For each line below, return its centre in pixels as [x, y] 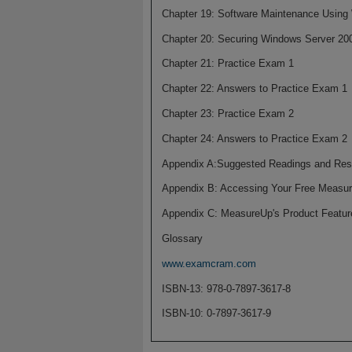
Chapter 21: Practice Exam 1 [227, 64]
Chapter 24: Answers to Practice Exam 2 [254, 138]
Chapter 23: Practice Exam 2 [227, 114]
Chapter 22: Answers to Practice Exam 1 [254, 89]
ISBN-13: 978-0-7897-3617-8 [226, 288]
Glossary [182, 239]
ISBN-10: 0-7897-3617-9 [218, 313]
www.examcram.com [209, 263]
